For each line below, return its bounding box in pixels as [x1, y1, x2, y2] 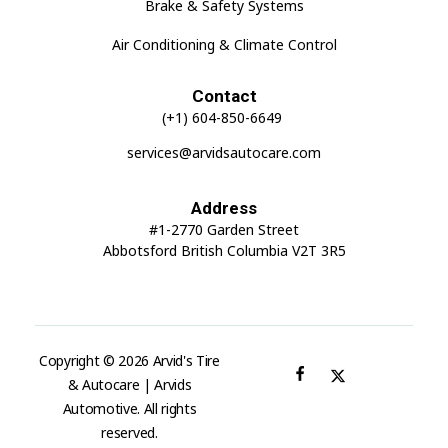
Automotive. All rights [62, 399, 197, 419]
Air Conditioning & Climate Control [111, 35, 337, 55]
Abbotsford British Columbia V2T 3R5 [102, 241, 346, 261]
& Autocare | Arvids [67, 375, 192, 395]
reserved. [101, 423, 158, 443]
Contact [191, 86, 257, 107]
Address [191, 198, 257, 219]
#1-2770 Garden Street [149, 220, 299, 240]
